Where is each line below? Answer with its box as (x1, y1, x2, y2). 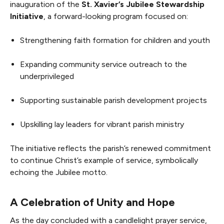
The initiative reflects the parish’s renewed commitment (10, 143, 211, 153)
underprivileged (20, 71, 74, 81)
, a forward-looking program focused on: (43, 11, 188, 21)
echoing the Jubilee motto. (10, 167, 107, 177)
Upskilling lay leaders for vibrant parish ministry (20, 119, 184, 129)
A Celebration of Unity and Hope (10, 195, 175, 209)
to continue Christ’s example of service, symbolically (10, 155, 198, 165)
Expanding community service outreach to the (20, 59, 187, 69)
